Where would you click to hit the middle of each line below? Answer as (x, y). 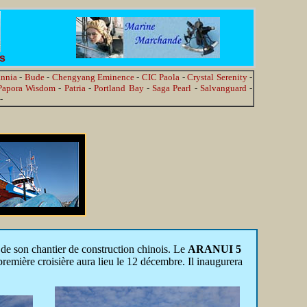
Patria (75, 88)
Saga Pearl (172, 88)
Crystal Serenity (217, 77)
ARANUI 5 (214, 249)
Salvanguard (223, 88)
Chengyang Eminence (93, 77)
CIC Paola (161, 77)
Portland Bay (119, 88)
